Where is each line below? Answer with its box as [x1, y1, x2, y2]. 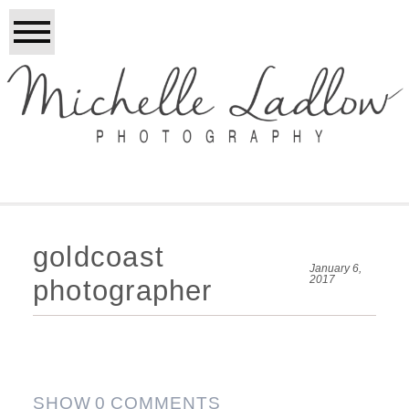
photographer [32, 275, 213, 308]
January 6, [309, 262, 362, 276]
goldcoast [32, 241, 164, 274]
